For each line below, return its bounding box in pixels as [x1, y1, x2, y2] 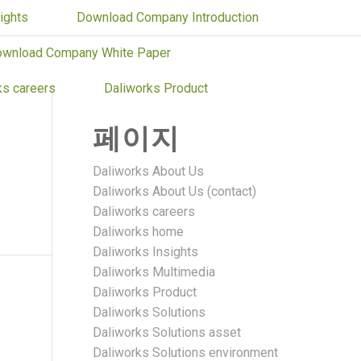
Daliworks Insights [92, 244, 198, 259]
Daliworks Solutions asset [92, 325, 241, 340]
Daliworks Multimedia [92, 264, 215, 280]
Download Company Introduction [77, 10, 259, 25]
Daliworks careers [92, 204, 195, 219]
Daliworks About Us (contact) [92, 184, 256, 199]
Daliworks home [92, 224, 184, 239]
